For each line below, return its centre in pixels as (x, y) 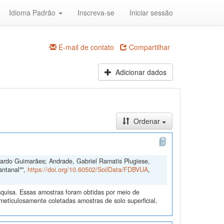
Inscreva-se (96, 12)
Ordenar (146, 121)
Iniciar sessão (151, 12)
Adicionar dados (140, 72)
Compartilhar (148, 47)
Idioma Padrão (33, 12)
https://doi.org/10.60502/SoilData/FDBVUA (87, 170)
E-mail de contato (85, 47)
